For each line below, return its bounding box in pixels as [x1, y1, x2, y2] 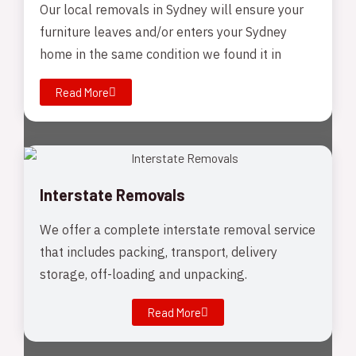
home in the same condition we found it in [40, 46, 281, 65]
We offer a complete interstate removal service [40, 221, 315, 240]
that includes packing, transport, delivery [40, 243, 277, 262]
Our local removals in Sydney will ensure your [40, 2, 304, 21]
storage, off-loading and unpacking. [40, 265, 247, 284]
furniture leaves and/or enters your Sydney [40, 24, 287, 43]
